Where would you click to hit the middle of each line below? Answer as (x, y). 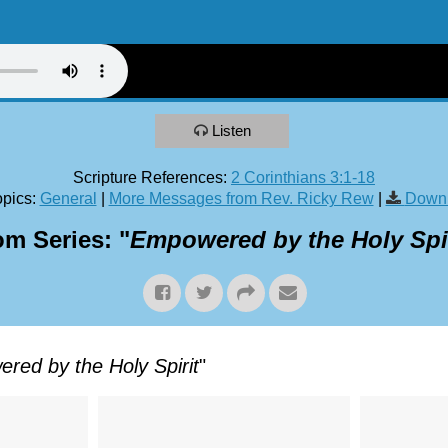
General (68, 198)
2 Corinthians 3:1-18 (303, 177)
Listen (231, 130)
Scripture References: (150, 177)
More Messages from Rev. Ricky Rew (241, 198)
